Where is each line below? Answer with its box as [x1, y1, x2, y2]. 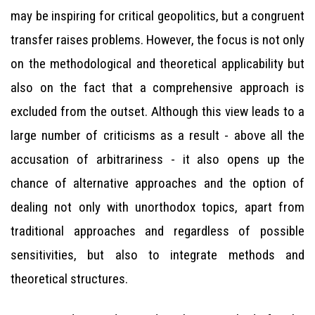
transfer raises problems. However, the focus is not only [11, 32, 304, 48]
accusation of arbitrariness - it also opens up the [11, 151, 304, 167]
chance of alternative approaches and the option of [11, 175, 304, 191]
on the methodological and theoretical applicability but [11, 56, 304, 72]
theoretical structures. [11, 271, 128, 287]
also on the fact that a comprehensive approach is [11, 79, 304, 96]
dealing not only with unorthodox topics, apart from [11, 199, 304, 215]
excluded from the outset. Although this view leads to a [11, 103, 304, 120]
